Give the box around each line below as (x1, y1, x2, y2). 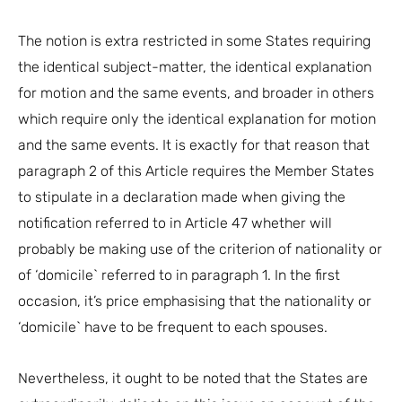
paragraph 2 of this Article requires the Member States (18, 162, 374, 179)
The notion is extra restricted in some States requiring (18, 31, 371, 49)
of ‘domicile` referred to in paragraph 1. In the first (18, 266, 340, 284)
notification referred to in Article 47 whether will (18, 214, 332, 232)
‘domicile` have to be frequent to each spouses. (18, 318, 328, 336)
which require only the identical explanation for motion (18, 109, 376, 127)
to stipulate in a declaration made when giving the (18, 188, 345, 205)
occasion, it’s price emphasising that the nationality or (18, 292, 371, 310)
